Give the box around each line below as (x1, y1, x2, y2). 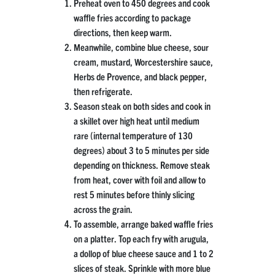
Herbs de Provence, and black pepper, (73, 70, 207, 83)
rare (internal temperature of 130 (73, 129, 193, 142)
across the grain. (73, 203, 133, 215)
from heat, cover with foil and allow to (73, 173, 206, 186)
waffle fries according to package (73, 11, 191, 24)
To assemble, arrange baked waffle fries (73, 217, 213, 230)
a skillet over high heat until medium (73, 114, 199, 127)
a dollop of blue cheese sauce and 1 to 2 (73, 247, 214, 260)
